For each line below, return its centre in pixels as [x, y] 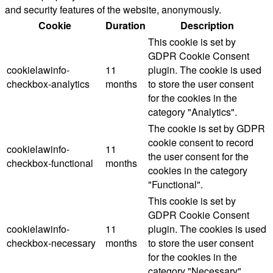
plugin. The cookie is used [205, 70]
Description [207, 26]
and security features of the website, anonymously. [113, 10]
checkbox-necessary [51, 243]
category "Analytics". [193, 112]
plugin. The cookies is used [207, 229]
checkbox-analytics [48, 84]
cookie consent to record [201, 143]
